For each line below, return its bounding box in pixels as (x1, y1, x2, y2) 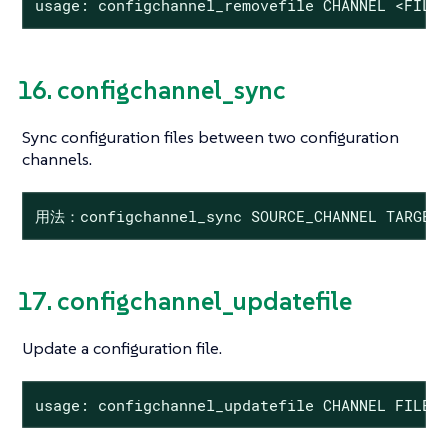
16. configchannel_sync (17, 74, 286, 107)
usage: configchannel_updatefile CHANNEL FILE (34, 394, 431, 415)
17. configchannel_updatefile (17, 285, 352, 318)
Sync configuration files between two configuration (22, 126, 399, 148)
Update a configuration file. (22, 336, 222, 359)
